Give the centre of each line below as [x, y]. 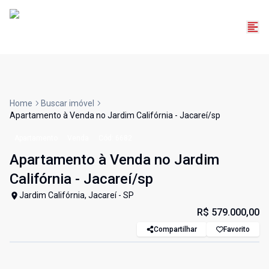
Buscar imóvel [68, 104]
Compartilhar [175, 230]
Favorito [237, 230]
